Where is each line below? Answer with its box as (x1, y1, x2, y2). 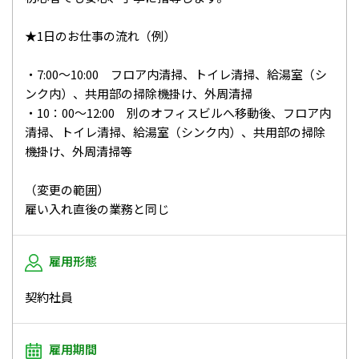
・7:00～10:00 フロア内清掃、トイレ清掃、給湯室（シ (25, 66, 327, 83)
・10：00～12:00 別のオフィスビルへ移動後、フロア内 (25, 104, 331, 122)
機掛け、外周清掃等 (25, 143, 132, 160)
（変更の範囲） (25, 181, 109, 199)
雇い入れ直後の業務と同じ (25, 200, 169, 218)
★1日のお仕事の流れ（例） (25, 27, 175, 45)
